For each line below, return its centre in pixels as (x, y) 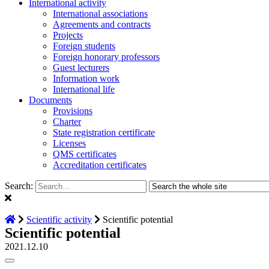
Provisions (73, 111)
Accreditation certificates (100, 165)
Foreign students (84, 46)
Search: (19, 186)
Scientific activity (59, 219)
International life (84, 89)
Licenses (69, 143)
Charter (67, 122)
